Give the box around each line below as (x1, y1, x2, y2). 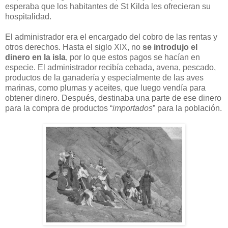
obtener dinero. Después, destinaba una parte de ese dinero (5, 93, 221, 102)
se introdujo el (142, 42, 197, 51)
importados (112, 103, 153, 112)
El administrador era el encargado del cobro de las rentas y (5, 32, 217, 41)
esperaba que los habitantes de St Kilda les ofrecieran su (5, 2, 211, 11)
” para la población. (153, 103, 222, 112)
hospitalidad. (5, 12, 51, 21)
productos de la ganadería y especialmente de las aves (5, 73, 204, 82)
